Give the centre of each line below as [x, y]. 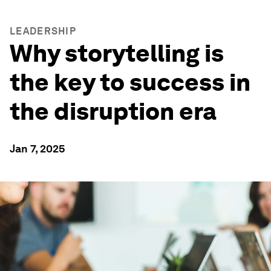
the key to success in [130, 82]
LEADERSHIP [43, 31]
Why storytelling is [117, 53]
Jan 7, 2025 [38, 149]
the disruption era [113, 111]
